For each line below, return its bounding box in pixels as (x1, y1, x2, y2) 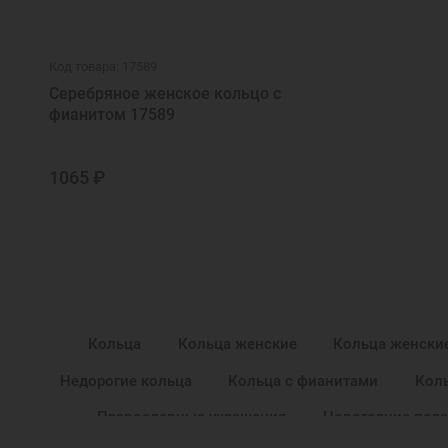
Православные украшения (97, 408, 287, 427)
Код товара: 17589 (49, 59, 158, 75)
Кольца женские (177, 335, 297, 354)
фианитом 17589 (49, 105, 176, 125)
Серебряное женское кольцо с (49, 84, 282, 104)
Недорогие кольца (59, 371, 192, 390)
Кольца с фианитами (228, 371, 379, 390)
